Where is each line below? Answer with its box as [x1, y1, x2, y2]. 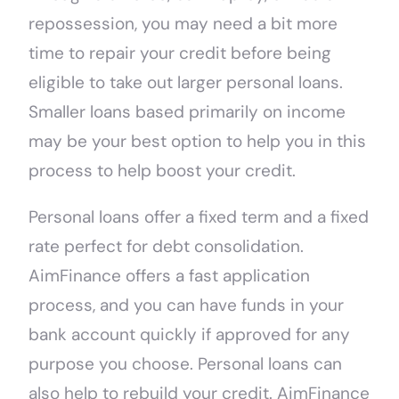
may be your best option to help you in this [28, 130, 367, 153]
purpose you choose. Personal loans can [28, 353, 343, 376]
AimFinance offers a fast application [28, 265, 311, 288]
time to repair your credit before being [28, 42, 332, 65]
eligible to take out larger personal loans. [28, 71, 344, 94]
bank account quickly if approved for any [28, 323, 351, 346]
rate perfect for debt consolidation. [28, 235, 305, 258]
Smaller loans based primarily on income [28, 101, 346, 124]
